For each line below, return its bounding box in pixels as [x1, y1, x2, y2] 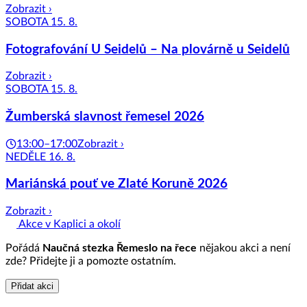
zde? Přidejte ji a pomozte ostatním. [5, 256, 176, 267]
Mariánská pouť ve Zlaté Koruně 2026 [5, 177, 228, 191]
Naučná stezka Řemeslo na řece [42, 243, 197, 254]
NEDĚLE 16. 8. [5, 151, 75, 162]
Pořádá [5, 243, 42, 254]
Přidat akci [11, 281, 53, 292]
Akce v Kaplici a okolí [16, 219, 121, 230]
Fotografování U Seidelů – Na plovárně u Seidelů [5, 42, 290, 56]
